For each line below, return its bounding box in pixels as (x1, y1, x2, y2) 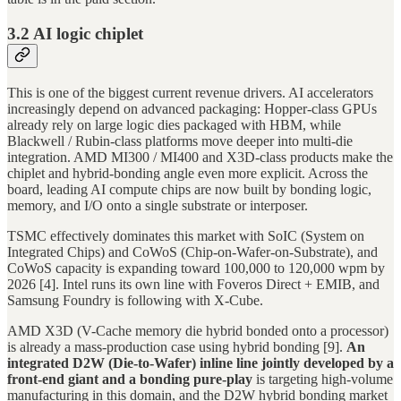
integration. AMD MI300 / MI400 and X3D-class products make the (7, 149, 393, 165)
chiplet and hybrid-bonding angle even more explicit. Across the (7, 165, 368, 181)
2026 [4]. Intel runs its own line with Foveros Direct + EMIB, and (7, 276, 380, 292)
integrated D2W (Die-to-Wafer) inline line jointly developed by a (7, 354, 394, 371)
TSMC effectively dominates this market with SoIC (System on (7, 227, 364, 243)
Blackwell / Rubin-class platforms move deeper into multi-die (7, 132, 353, 149)
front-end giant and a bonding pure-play (7, 371, 252, 387)
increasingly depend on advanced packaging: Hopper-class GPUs (7, 100, 377, 116)
